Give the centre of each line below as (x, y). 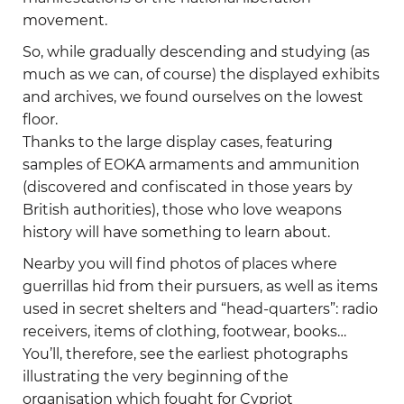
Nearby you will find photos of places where (180, 264)
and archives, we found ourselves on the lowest (193, 97)
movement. (65, 21)
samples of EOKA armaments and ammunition (191, 165)
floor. (40, 120)
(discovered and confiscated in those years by (188, 188)
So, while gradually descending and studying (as (196, 52)
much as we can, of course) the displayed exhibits (201, 75)
